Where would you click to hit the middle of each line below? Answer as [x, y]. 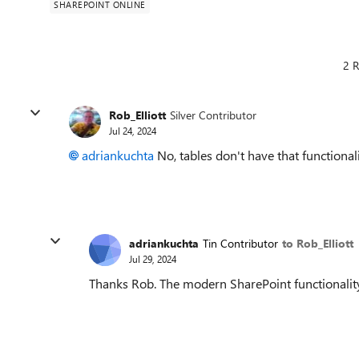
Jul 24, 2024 [133, 130]
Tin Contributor [240, 243]
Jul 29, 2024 [153, 258]
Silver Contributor [213, 115]
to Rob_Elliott [318, 243]
